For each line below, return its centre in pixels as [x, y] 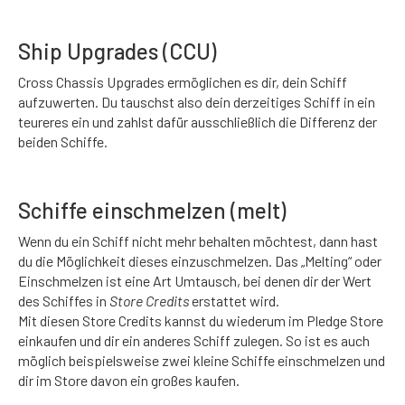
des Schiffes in [64, 301]
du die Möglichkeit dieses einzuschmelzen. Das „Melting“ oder [200, 261]
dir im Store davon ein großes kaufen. [129, 380]
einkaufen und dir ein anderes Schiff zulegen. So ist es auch [194, 340]
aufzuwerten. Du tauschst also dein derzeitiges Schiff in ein [197, 102]
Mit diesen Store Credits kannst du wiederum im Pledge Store [201, 320]
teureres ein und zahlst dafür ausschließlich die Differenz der [198, 122]
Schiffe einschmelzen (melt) [152, 210]
